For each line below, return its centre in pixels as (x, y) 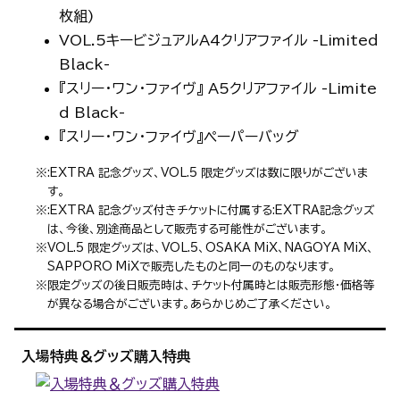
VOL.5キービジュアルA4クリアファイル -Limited (218, 41)
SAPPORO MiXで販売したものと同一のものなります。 (191, 267)
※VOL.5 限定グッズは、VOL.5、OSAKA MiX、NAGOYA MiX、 (205, 248)
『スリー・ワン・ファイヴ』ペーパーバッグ (179, 137)
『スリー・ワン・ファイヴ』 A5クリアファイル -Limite (217, 89)
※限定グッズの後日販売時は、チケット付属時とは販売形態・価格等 (205, 286)
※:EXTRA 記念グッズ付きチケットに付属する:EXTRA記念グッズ (205, 211)
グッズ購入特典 (142, 357)
